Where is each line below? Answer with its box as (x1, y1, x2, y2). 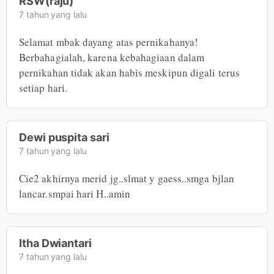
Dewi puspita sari (19, 131, 109, 144)
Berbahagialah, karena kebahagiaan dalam (19, 50, 205, 65)
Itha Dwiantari (19, 237, 92, 250)
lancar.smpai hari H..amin (19, 187, 131, 201)
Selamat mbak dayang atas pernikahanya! (19, 35, 199, 50)
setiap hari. (19, 81, 67, 95)
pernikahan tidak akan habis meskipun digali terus (19, 65, 240, 80)
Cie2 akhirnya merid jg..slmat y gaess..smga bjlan (19, 171, 234, 186)
